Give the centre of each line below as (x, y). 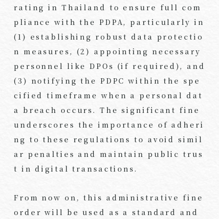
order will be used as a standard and (106, 212)
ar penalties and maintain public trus (109, 154)
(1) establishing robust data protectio (109, 37)
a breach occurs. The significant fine (107, 110)
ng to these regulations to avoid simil (108, 139)
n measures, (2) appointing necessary (107, 51)
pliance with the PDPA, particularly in (109, 22)
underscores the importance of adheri (109, 125)
